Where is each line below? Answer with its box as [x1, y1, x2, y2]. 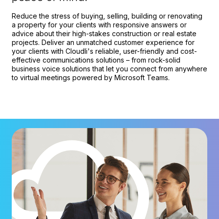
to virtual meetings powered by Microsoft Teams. [12, 73, 170, 82]
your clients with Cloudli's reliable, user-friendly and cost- [12, 47, 197, 56]
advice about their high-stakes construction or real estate [12, 29, 197, 38]
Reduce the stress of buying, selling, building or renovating [12, 12, 202, 21]
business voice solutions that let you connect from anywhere [12, 65, 207, 73]
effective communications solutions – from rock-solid [12, 56, 180, 65]
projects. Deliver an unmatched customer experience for [12, 38, 195, 47]
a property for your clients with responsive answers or [12, 21, 187, 29]
